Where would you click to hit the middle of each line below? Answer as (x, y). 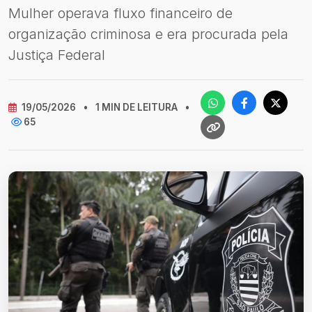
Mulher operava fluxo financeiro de (120, 13)
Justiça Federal (57, 55)
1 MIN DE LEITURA (136, 107)
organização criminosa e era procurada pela (148, 34)
